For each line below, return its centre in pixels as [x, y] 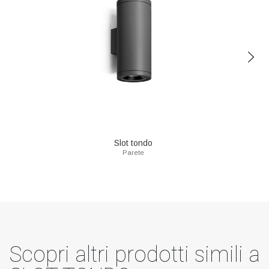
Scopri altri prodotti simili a [134, 255]
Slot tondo [133, 143]
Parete [133, 153]
